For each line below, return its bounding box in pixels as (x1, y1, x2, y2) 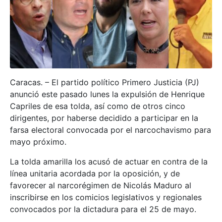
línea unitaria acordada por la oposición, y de (10, 168, 180, 178)
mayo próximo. (10, 136, 66, 147)
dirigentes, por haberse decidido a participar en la (10, 112, 198, 123)
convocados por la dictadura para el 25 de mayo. (10, 204, 196, 214)
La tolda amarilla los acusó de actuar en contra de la (10, 156, 208, 166)
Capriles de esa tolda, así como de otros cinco (10, 101, 185, 111)
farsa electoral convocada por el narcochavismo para (10, 124, 211, 135)
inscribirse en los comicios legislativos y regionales (10, 192, 202, 202)
